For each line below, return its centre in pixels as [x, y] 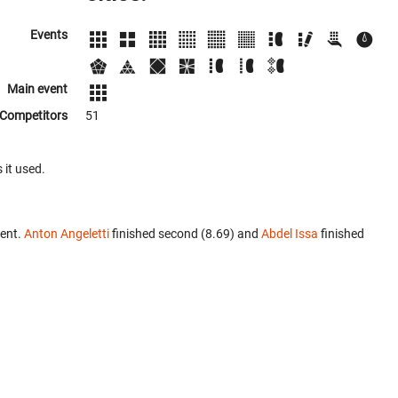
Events [49, 35]
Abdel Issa [290, 233]
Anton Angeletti [67, 233]
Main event [37, 88]
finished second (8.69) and [185, 233]
